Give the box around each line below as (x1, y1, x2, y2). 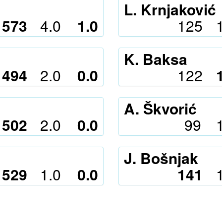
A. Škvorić (124, 98, 197, 119)
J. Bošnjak (124, 147, 198, 168)
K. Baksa (124, 48, 187, 69)
